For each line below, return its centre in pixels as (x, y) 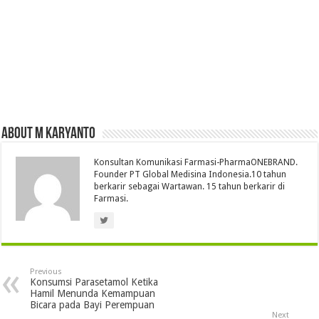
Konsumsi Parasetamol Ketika (94, 282)
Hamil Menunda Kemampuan (93, 294)
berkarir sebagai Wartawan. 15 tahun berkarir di (190, 187)
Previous (46, 272)
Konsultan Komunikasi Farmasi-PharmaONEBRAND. (196, 163)
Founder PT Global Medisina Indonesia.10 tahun (190, 175)
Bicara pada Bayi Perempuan (93, 305)
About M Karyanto (49, 135)
